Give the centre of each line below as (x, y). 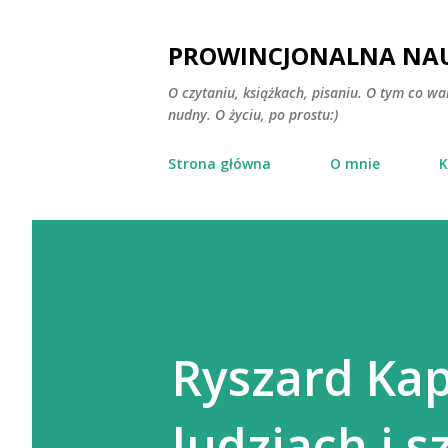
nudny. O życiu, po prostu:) (253, 114)
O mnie (355, 163)
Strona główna (219, 163)
